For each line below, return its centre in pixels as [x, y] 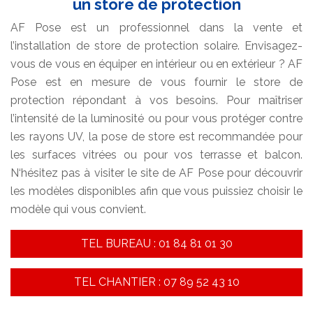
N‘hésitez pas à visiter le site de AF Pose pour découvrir [156, 173]
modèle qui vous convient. [78, 210]
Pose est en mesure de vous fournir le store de [156, 82]
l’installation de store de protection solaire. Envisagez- [156, 46]
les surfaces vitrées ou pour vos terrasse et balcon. [156, 155]
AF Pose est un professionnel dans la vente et [156, 28]
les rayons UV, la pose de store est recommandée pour [156, 137]
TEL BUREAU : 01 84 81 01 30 [156, 244]
